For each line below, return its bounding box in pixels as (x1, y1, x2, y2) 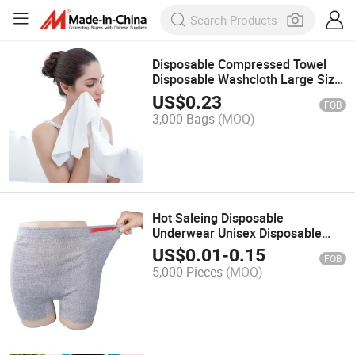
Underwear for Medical (152, 239, 284, 257)
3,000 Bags (152, 109, 216, 128)
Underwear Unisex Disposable (152, 223, 323, 242)
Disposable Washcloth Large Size (152, 71, 342, 89)
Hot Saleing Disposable (152, 208, 284, 227)
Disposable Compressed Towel (152, 55, 327, 74)
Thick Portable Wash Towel (152, 86, 307, 104)
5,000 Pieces (152, 262, 223, 281)
